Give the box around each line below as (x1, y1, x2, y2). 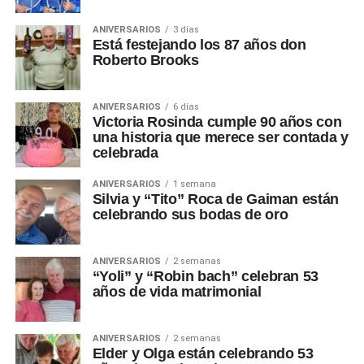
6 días (172, 101, 199, 112)
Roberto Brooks (92, 51, 199, 68)
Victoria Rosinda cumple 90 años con (92, 113, 342, 130)
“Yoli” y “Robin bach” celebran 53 (92, 267, 319, 284)
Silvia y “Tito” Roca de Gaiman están (92, 190, 339, 207)
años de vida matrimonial (92, 283, 262, 300)
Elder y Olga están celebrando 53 (92, 344, 314, 362)
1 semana (172, 178, 216, 189)
